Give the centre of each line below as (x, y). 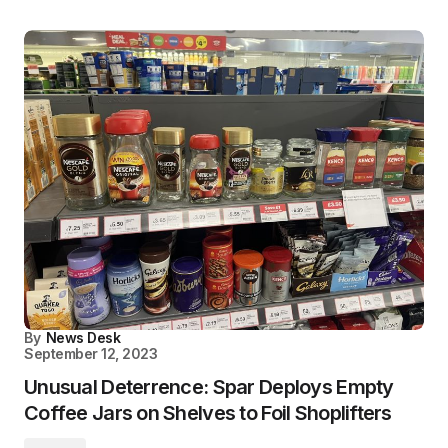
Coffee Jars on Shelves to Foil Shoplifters (208, 413)
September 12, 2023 (91, 354)
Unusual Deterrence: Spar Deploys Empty (209, 387)
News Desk (83, 338)
